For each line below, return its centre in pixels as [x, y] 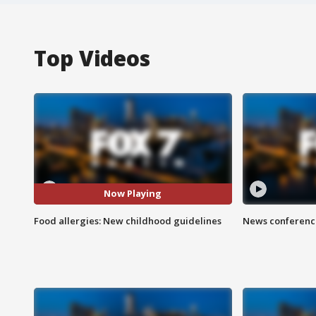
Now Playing [133, 194]
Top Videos [92, 58]
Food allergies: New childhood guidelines [128, 220]
